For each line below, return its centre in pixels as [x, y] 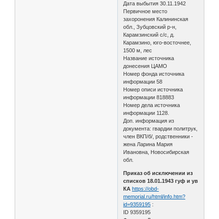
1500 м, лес [138, 50]
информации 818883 [149, 97]
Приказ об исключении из [158, 173]
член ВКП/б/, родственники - [158, 136]
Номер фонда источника [154, 74]
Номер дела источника [152, 105]
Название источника [149, 58]
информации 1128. [146, 113]
